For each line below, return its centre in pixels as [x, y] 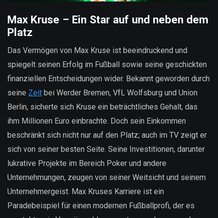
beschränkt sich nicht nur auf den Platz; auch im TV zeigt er [107, 135]
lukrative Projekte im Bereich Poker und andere [87, 163]
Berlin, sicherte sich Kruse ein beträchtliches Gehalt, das [102, 107]
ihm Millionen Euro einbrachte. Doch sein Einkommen [97, 121]
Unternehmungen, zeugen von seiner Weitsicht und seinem [107, 177]
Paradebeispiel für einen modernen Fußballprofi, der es [101, 205]
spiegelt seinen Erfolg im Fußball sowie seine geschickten [107, 64]
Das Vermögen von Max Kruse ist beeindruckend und [97, 50]
